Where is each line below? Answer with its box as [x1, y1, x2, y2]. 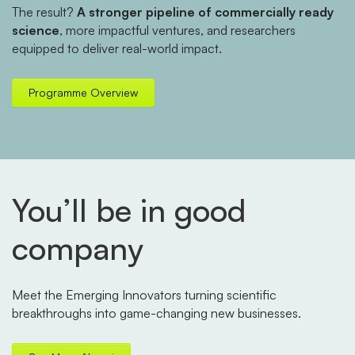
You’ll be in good [12, 189, 246, 230]
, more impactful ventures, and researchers [59, 21, 296, 38]
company [12, 227, 143, 268]
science [12, 21, 59, 38]
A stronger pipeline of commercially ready [77, 3, 334, 20]
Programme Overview [29, 85, 138, 99]
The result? [12, 3, 77, 20]
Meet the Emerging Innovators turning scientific [12, 286, 277, 303]
